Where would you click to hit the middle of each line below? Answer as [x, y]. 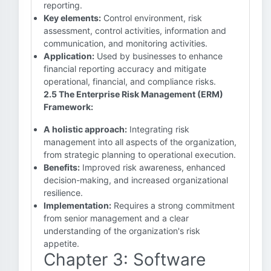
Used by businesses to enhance [158, 56]
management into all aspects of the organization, [140, 142]
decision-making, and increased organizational [136, 180]
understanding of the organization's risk [122, 231]
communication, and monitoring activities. [126, 43]
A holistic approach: [85, 129]
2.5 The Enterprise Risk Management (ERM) [133, 94]
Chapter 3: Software [125, 260]
